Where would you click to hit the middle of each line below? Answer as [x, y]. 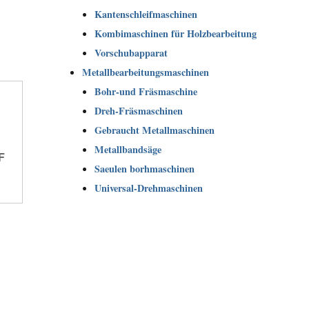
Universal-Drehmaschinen [149, 188]
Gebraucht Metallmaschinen [155, 130]
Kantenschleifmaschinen [146, 14]
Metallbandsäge [128, 149]
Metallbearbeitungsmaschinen [146, 72]
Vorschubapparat [131, 52]
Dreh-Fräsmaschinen [139, 110]
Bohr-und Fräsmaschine [146, 91]
